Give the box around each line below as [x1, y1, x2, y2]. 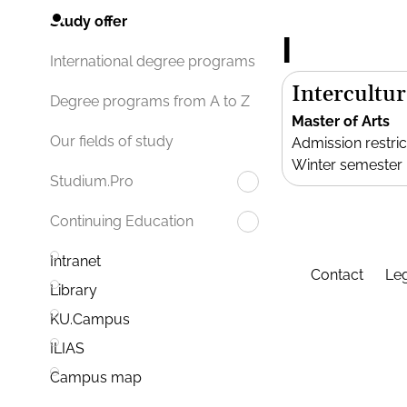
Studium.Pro [50, 173, 134, 191]
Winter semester [292, 156, 402, 174]
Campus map [50, 369, 142, 387]
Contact [311, 266, 367, 283]
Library [50, 282, 97, 300]
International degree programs [50, 53, 255, 71]
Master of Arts [292, 113, 390, 130]
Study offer [50, 13, 127, 31]
